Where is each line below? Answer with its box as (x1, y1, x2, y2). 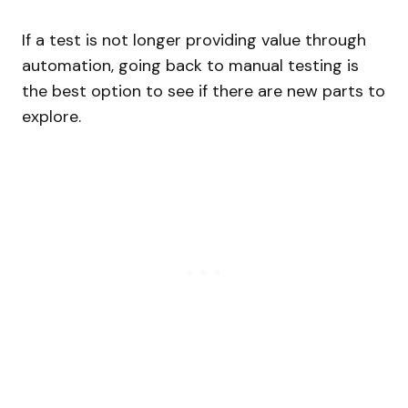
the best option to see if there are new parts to (22, 79, 385, 102)
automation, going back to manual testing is (22, 54, 359, 76)
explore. (22, 105, 81, 127)
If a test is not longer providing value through (22, 28, 366, 51)
